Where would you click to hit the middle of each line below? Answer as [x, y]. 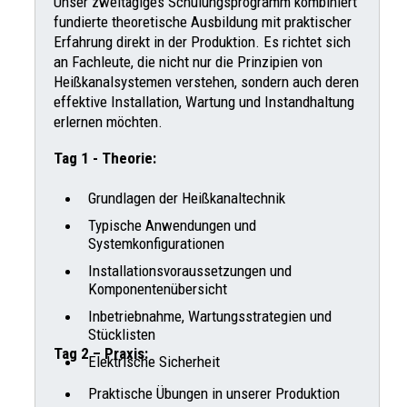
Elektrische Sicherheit [154, 362]
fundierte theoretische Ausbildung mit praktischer [203, 22]
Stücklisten [122, 335]
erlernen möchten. [108, 122]
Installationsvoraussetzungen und [190, 271]
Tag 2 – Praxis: [101, 354]
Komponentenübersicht [158, 289]
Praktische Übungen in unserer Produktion [214, 394]
